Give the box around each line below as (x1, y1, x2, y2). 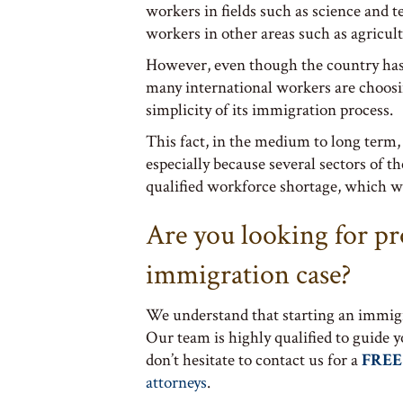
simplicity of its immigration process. (146, 98, 393, 121)
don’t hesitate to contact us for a (146, 348, 362, 372)
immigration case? (146, 255, 351, 293)
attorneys (146, 371, 207, 394)
